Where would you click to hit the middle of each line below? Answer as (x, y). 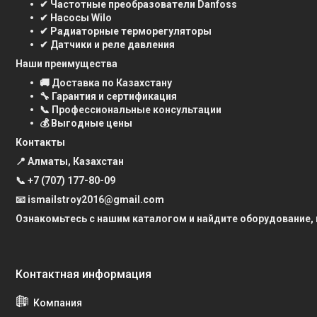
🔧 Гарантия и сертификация (108, 97)
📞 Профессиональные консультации (131, 110)
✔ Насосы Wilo (76, 18)
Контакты (40, 143)
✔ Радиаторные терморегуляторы (126, 31)
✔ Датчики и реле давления (107, 45)
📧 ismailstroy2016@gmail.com (90, 200)
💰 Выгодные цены (86, 123)
